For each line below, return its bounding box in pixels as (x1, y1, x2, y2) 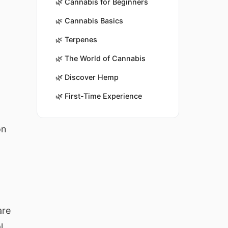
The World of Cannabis (65, 54, 146, 63)
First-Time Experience (65, 92, 142, 100)
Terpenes (65, 35, 97, 44)
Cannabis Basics (65, 16, 123, 25)
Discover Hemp (65, 73, 119, 81)
